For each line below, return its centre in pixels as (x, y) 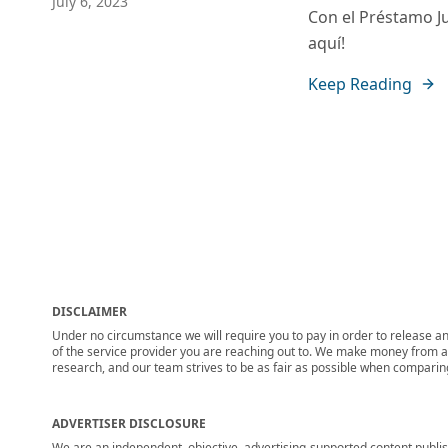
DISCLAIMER (89, 311)
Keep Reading (360, 84)
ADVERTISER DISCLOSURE (129, 423)
